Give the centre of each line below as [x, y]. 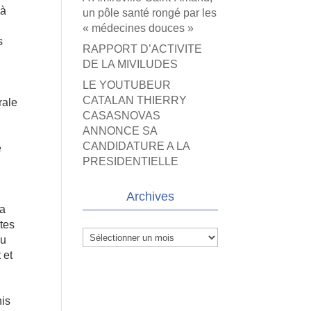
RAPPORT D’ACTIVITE [143, 49]
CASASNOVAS [122, 116]
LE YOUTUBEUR [127, 85]
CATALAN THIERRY [135, 100]
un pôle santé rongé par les [150, 13]
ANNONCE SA [120, 131]
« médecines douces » [138, 28]
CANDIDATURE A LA [136, 146]
